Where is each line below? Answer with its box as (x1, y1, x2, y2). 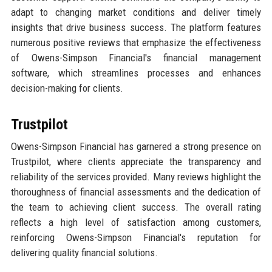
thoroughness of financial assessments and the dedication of (10, 186, 262, 199)
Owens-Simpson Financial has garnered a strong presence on (10, 140, 262, 153)
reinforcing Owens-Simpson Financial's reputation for (10, 231, 262, 244)
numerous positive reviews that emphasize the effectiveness (10, 36, 262, 49)
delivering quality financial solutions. (10, 246, 158, 259)
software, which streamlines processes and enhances (10, 67, 262, 80)
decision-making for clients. (10, 82, 123, 95)
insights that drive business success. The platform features (10, 21, 262, 34)
